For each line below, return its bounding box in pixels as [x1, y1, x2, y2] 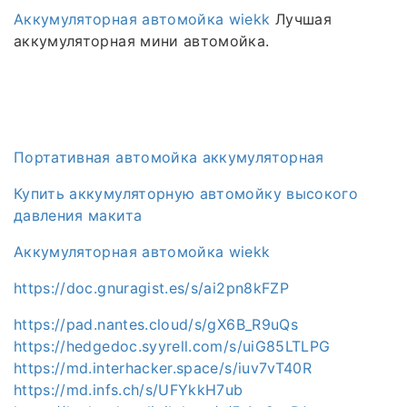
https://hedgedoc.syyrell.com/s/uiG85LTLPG [14, 336, 331, 355]
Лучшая [270, 9, 332, 28]
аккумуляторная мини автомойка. [14, 31, 270, 50]
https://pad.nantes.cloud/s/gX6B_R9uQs [14, 314, 298, 333]
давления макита [14, 205, 143, 224]
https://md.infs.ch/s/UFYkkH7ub [14, 380, 243, 399]
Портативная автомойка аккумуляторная [14, 147, 324, 166]
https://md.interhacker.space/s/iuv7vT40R [14, 358, 312, 377]
